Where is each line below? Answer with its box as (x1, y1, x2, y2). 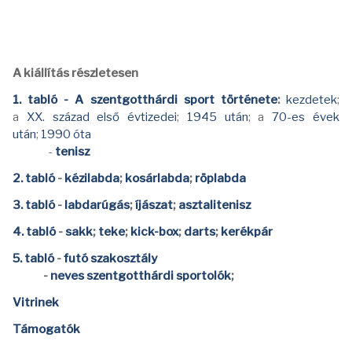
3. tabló (13, 198, 55, 213)
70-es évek (264, 110, 340, 125)
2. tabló (13, 171, 57, 186)
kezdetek (286, 93, 338, 108)
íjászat (135, 198, 173, 213)
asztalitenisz (178, 198, 251, 213)
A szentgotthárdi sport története (75, 93, 277, 108)
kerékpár (221, 225, 273, 240)
